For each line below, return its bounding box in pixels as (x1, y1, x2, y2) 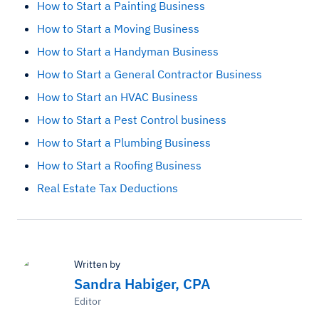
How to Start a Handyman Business (37, 44, 219, 59)
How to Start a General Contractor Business (37, 67, 262, 82)
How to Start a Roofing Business (37, 158, 202, 173)
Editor (74, 295, 101, 308)
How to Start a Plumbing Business (37, 135, 211, 150)
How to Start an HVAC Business (37, 90, 198, 105)
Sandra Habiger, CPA (74, 274, 210, 294)
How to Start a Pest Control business (37, 113, 226, 127)
